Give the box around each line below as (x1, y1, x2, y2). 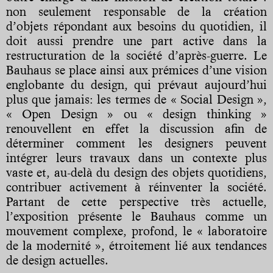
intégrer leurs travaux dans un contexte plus (6, 150, 267, 165)
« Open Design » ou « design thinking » (6, 106, 267, 121)
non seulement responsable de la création (6, 4, 267, 19)
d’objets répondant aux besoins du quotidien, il (6, 18, 267, 34)
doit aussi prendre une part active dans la (6, 33, 267, 48)
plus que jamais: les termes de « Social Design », (6, 91, 267, 107)
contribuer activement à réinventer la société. (6, 179, 267, 194)
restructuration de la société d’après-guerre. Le (6, 48, 267, 63)
